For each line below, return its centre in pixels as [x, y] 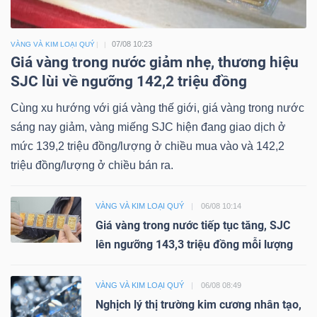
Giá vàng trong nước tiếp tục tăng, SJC [193, 226]
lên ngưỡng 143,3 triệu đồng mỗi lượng [194, 245]
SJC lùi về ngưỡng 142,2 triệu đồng [129, 82]
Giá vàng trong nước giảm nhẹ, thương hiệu [155, 63]
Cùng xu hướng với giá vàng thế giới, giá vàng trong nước [157, 108]
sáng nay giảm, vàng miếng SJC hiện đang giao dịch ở [148, 127]
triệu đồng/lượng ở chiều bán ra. [92, 166]
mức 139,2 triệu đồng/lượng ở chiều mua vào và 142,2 [148, 146]
